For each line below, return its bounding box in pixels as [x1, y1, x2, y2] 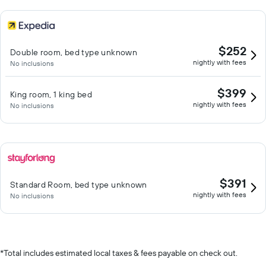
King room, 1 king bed [10, 89, 92, 100]
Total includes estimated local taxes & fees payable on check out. [4, 248, 237, 258]
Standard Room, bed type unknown [10, 179, 147, 190]
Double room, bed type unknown [10, 47, 138, 58]
